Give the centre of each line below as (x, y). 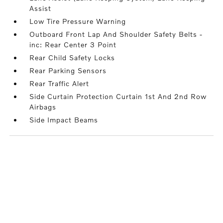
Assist (41, 8)
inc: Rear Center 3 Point (73, 45)
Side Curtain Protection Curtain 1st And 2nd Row (118, 97)
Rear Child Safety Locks (72, 58)
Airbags (43, 107)
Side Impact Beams (64, 120)
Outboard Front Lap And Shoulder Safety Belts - (116, 34)
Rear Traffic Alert (59, 84)
